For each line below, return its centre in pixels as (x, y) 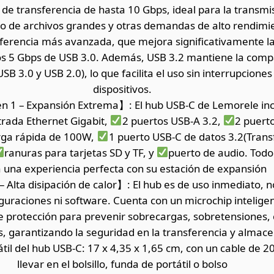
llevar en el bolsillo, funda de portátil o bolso (122, 264)
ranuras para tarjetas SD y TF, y (80, 152)
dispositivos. (122, 89)
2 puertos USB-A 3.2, (172, 120)
